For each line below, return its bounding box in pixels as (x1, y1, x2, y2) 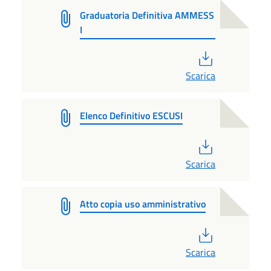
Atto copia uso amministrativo (80, 196, 206, 211)
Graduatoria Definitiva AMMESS (79, 7, 214, 22)
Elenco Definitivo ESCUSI (80, 108, 183, 123)
